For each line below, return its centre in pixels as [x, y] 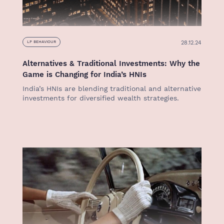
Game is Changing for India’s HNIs [84, 74]
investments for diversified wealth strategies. [101, 98]
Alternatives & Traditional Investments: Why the [111, 63]
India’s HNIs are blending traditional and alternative [112, 88]
